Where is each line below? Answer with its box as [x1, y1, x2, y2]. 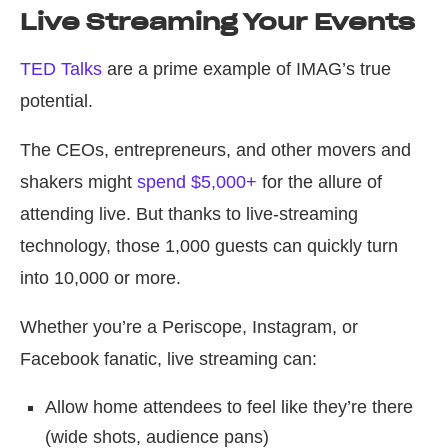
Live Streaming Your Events [20, 8, 415, 37]
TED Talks [20, 59, 102, 80]
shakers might [20, 172, 137, 193]
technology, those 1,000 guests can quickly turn [20, 236, 398, 257]
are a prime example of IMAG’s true [102, 59, 391, 80]
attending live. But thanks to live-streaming [20, 204, 358, 225]
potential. [20, 91, 93, 112]
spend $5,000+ [137, 172, 257, 193]
